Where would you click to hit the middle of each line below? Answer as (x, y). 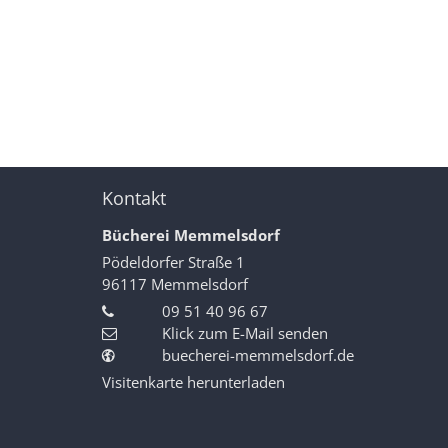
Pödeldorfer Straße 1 (173, 261)
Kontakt (134, 197)
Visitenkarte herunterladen (193, 381)
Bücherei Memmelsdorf (191, 234)
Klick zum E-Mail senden (245, 332)
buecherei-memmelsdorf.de (258, 354)
